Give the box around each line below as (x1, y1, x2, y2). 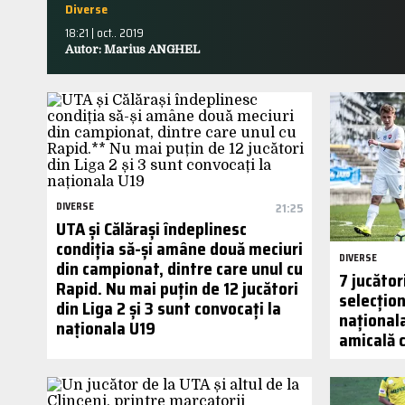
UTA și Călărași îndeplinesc (56, 215, 247, 242)
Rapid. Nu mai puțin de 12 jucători (56, 275, 298, 302)
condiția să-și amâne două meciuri (56, 235, 303, 262)
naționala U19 (56, 315, 155, 342)
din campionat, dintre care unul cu (56, 255, 303, 282)
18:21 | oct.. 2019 (65, 24, 144, 42)
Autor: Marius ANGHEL (65, 42, 200, 56)
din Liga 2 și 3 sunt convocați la (56, 295, 281, 322)
